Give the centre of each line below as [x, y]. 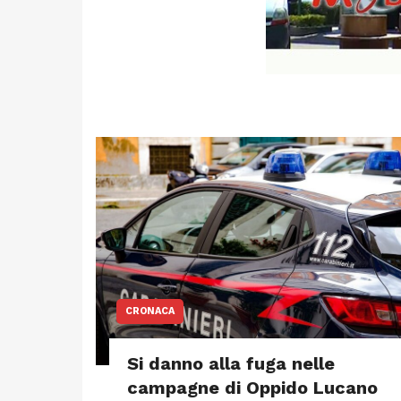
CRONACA [150, 311]
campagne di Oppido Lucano [252, 388]
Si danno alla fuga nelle [231, 363]
